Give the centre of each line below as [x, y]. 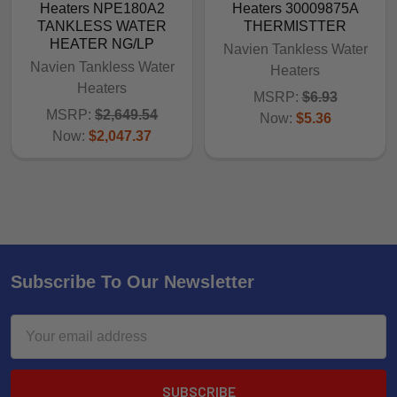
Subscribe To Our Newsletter [132, 281]
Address [37, 346]
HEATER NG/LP [102, 43]
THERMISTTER [295, 26]
